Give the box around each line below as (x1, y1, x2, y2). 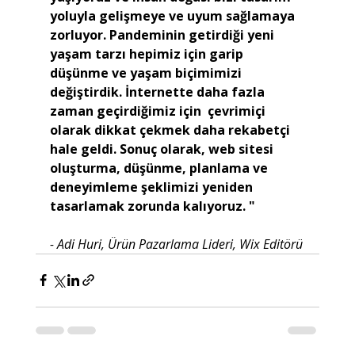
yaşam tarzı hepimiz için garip (49, 44, 250, 63)
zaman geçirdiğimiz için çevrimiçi (49, 101, 269, 120)
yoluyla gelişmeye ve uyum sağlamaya (49, 6, 298, 25)
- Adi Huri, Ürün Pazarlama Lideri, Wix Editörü (49, 235, 303, 253)
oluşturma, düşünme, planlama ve (49, 158, 271, 177)
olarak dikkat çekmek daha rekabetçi (49, 120, 293, 139)
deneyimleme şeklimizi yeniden (49, 177, 256, 196)
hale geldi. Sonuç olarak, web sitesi (49, 139, 277, 158)
